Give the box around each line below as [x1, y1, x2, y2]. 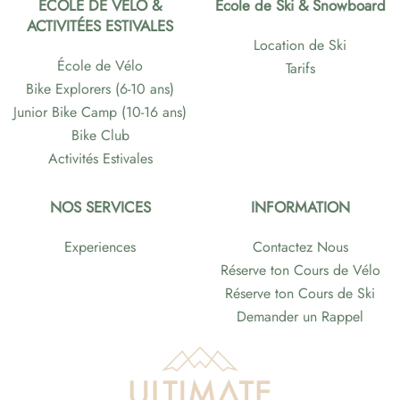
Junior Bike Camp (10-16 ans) [13, 102, 187, 123]
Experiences [64, 237, 136, 258]
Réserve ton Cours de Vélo [220, 260, 380, 281]
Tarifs [285, 58, 315, 79]
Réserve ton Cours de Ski [225, 283, 375, 304]
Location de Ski [254, 35, 346, 56]
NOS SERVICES [49, 196, 151, 219]
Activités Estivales [47, 148, 153, 170]
